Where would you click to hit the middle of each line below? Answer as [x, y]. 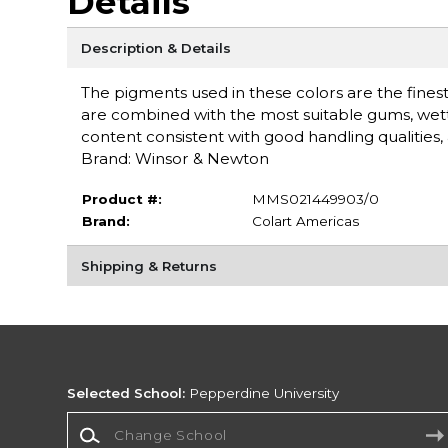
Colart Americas [305, 220]
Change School [119, 420]
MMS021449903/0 [315, 198]
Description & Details [155, 47]
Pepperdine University [262, 393]
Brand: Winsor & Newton [174, 158]
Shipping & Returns [148, 265]
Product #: [121, 198]
